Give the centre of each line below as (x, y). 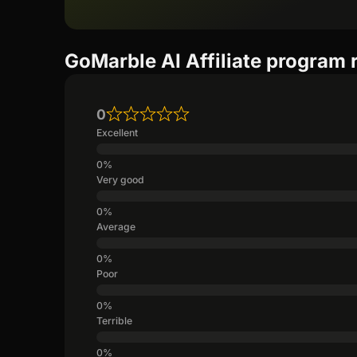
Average (116, 226)
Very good (121, 179)
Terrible (115, 320)
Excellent (118, 132)
